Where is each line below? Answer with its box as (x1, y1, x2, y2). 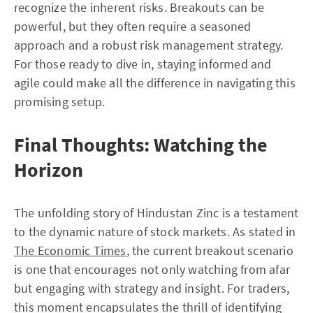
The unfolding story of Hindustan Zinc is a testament (14, 205, 299, 221)
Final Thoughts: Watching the (14, 132, 268, 157)
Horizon (14, 157, 83, 182)
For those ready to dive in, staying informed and (14, 56, 272, 72)
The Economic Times (14, 242, 126, 259)
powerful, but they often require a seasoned (14, 18, 252, 34)
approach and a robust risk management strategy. (14, 37, 284, 53)
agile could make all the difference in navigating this (14, 75, 296, 91)
